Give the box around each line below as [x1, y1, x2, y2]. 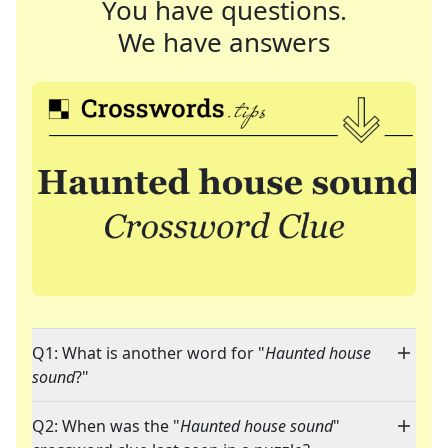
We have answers [118, 24, 330, 60]
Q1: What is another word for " [32, 342, 265, 365]
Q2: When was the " [32, 415, 180, 438]
